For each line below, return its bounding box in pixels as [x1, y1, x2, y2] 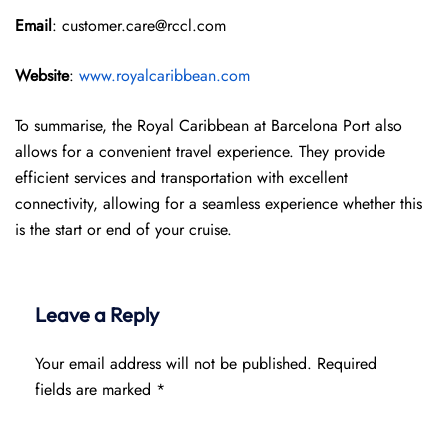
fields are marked [35, 378, 156, 401]
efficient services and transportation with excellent [15, 166, 348, 189]
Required [317, 352, 377, 375]
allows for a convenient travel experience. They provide [15, 140, 385, 163]
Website [15, 64, 69, 87]
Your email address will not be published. [35, 352, 312, 375]
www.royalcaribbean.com [79, 64, 250, 87]
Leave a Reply [35, 302, 159, 327]
